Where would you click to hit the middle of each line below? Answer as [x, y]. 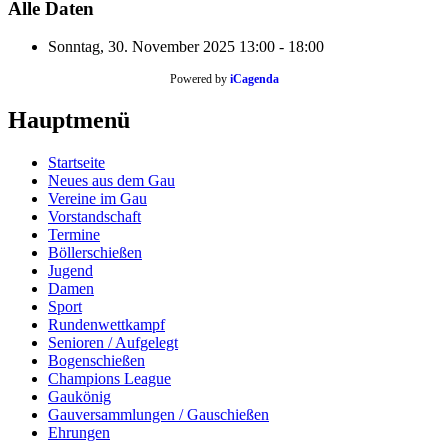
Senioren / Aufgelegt [113, 343]
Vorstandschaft [94, 217]
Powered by [199, 79]
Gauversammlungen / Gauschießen [158, 415]
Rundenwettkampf [106, 325]
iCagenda [254, 79]
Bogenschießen [96, 361]
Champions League [109, 379]
